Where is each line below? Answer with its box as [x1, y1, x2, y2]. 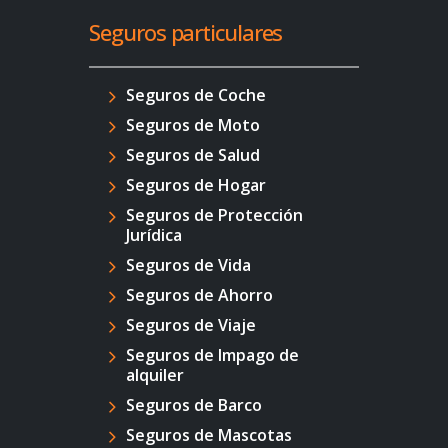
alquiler [126, 364, 185, 387]
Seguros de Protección [126, 204, 304, 227]
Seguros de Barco [126, 394, 263, 417]
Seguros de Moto [126, 114, 261, 137]
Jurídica [126, 224, 183, 247]
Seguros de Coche [126, 84, 267, 107]
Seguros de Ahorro [126, 284, 274, 307]
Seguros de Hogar [126, 174, 267, 197]
